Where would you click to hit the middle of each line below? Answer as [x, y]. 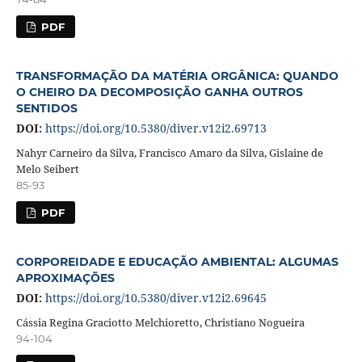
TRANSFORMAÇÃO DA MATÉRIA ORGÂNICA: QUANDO [177, 76]
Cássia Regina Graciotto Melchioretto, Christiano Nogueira [160, 322]
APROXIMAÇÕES [65, 278]
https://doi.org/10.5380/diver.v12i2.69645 [156, 297]
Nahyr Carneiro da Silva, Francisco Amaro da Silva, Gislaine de [169, 152]
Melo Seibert [47, 168]
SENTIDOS [46, 108]
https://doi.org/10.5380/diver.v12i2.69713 [156, 128]
